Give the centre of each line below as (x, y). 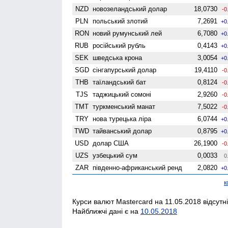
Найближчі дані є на (106, 211)
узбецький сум (115, 155)
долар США (111, 143)
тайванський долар (122, 131)
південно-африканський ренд (138, 167)
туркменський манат (124, 106)
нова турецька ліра (122, 119)
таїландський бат (120, 82)
